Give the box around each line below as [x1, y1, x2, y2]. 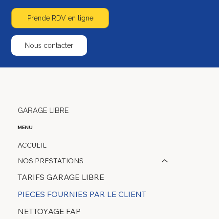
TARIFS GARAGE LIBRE [17, 172, 104, 182]
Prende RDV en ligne [27, 14, 93, 22]
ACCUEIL [17, 141, 46, 150]
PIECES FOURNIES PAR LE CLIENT [17, 189, 146, 199]
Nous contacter [25, 41, 74, 49]
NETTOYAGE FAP [17, 206, 81, 217]
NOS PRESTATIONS [17, 156, 84, 166]
